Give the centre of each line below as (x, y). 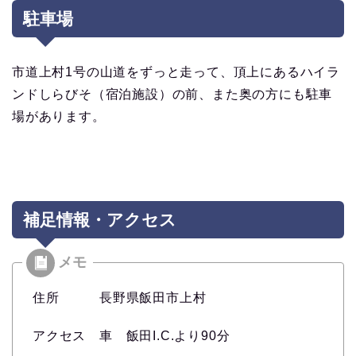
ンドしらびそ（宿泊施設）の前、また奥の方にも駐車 (172, 94)
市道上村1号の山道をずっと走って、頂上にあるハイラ (176, 72)
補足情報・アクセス (100, 219)
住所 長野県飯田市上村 (120, 297)
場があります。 (59, 116)
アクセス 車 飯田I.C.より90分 (132, 335)
